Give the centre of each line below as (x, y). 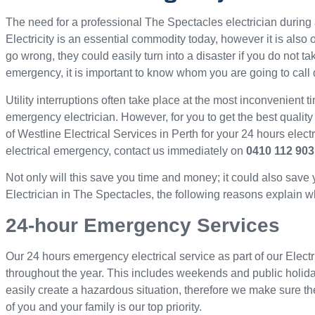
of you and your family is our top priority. (104, 307)
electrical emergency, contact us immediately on (125, 150)
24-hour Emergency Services (143, 225)
